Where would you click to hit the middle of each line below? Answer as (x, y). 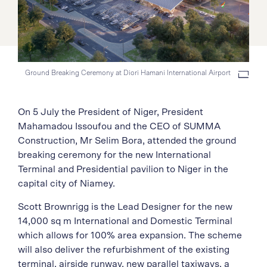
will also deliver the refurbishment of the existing (124, 249)
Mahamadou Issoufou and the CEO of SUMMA (119, 126)
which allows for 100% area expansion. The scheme (130, 235)
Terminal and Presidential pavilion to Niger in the (123, 169)
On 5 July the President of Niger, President (111, 112)
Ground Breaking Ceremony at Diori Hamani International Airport (128, 72)
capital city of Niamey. (66, 183)
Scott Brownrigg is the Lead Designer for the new (125, 207)
